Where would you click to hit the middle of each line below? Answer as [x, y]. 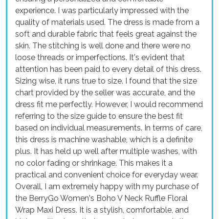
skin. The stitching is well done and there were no [103, 45]
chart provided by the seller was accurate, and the [105, 92]
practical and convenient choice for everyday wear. [107, 175]
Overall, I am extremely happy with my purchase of [107, 186]
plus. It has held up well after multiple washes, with [106, 151]
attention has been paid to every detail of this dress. [108, 69]
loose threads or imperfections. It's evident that [100, 57]
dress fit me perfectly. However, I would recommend [109, 104]
